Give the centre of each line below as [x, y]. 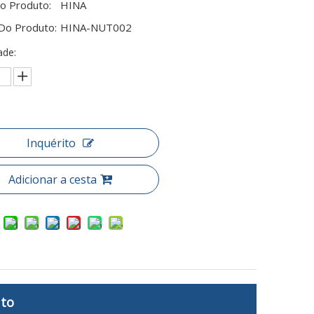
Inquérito [51, 143]
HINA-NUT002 [96, 27]
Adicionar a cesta [52, 179]
